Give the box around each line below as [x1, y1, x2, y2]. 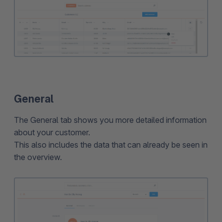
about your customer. [14, 127, 90, 137]
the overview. [14, 152, 62, 162]
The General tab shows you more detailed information [14, 114, 207, 125]
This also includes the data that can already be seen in [14, 139, 208, 150]
